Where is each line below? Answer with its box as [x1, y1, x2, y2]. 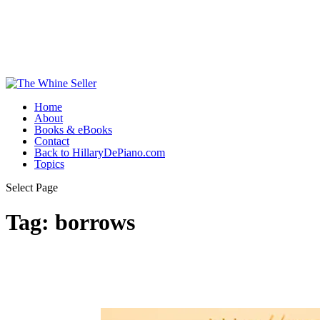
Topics [34, 157, 64, 170]
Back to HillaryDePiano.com [34, 146, 165, 159]
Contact [34, 134, 69, 147]
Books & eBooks [34, 123, 112, 136]
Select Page [6, 181, 58, 194]
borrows [55, 209, 135, 235]
